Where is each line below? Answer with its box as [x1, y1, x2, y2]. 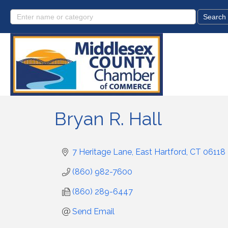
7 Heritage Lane [72, 147, 132, 157]
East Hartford [135, 147, 186, 157]
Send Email [72, 207, 115, 216]
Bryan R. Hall [54, 108, 162, 129]
